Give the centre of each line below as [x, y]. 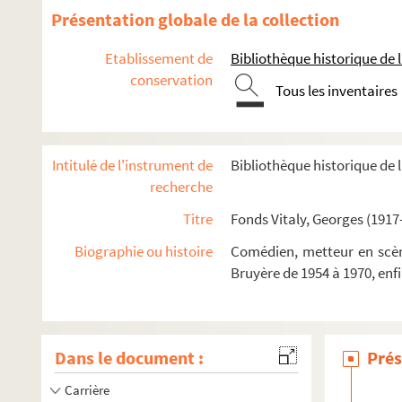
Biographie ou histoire [144, 251]
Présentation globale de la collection [195, 19]
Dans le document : [129, 358]
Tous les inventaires [336, 91]
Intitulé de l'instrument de [132, 165]
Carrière [87, 390]
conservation [171, 80]
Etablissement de [159, 58]
